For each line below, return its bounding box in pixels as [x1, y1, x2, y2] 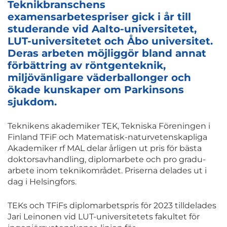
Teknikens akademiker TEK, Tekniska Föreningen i [8, 121, 210, 131]
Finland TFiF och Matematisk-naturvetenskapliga [8, 132, 207, 142]
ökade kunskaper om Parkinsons [8, 84, 184, 96]
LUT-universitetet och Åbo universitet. [8, 35, 213, 48]
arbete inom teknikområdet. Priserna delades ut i [8, 166, 207, 176]
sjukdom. [8, 96, 57, 108]
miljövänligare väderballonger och [8, 71, 191, 84]
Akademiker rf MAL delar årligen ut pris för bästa [8, 143, 202, 154]
